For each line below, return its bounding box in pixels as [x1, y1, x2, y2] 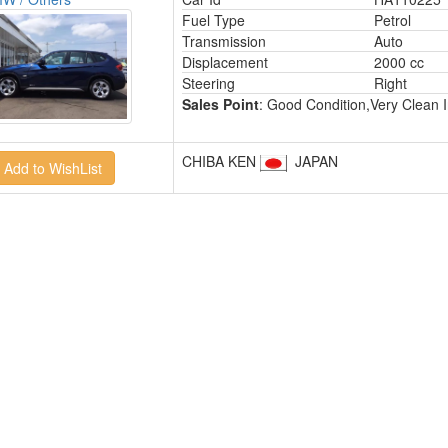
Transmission [181, 31, 266, 51]
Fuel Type [181, 10, 245, 30]
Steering [181, 73, 235, 93]
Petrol [373, 10, 411, 30]
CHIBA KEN [181, 151, 260, 171]
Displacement [181, 52, 268, 72]
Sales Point [181, 94, 259, 114]
